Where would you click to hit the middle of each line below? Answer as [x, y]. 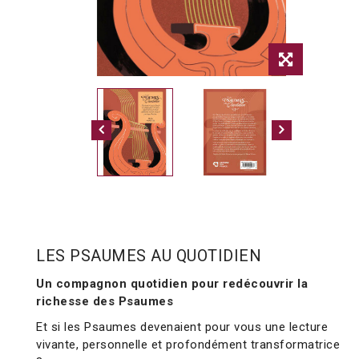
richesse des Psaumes [105, 302]
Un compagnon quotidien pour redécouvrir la [172, 284]
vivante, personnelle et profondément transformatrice [188, 345]
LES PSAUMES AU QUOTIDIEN [149, 256]
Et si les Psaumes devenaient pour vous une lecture [182, 327]
